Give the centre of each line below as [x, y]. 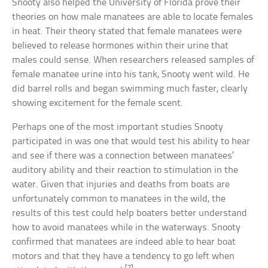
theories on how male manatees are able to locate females [133, 17]
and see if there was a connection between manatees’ [123, 156]
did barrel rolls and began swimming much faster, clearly [130, 89]
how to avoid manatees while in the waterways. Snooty [127, 228]
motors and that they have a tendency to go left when [124, 257]
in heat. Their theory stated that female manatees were [127, 32]
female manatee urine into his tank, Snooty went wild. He [131, 75]
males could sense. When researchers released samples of [133, 60]
